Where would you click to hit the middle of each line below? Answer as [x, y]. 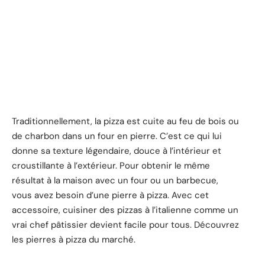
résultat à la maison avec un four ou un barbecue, [115, 180]
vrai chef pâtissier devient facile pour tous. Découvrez [125, 224]
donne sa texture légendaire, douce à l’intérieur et [117, 151]
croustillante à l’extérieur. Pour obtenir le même [111, 165]
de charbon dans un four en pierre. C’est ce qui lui [117, 136]
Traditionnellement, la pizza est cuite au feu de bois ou [125, 121]
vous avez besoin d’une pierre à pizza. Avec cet [110, 195]
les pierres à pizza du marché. [74, 239]
